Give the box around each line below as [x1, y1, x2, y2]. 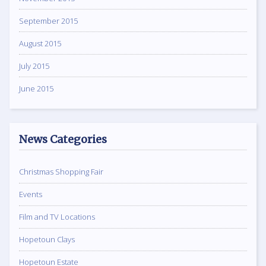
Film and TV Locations [19, 211, 95, 223]
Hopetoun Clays [19, 234, 75, 245]
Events [19, 189, 42, 200]
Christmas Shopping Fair [19, 166, 103, 178]
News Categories [19, 132, 107, 147]
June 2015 [19, 83, 53, 94]
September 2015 [19, 15, 78, 26]
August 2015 [19, 37, 61, 49]
